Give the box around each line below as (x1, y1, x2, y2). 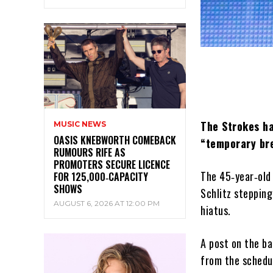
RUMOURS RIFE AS (54, 144, 126, 160)
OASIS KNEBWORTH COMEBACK (54, 132, 176, 147)
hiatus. (200, 202, 231, 218)
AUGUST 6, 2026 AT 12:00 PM (54, 198, 160, 208)
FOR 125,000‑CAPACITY (54, 169, 148, 184)
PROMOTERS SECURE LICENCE (54, 157, 170, 172)
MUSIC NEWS (54, 119, 106, 129)
